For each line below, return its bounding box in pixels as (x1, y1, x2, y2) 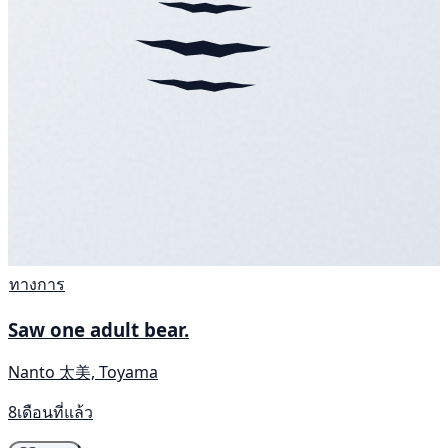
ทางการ (9, 273, 65, 296)
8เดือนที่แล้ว (8, 400, 93, 423)
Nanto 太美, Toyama (8, 360, 158, 383)
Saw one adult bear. (8, 317, 189, 343)
